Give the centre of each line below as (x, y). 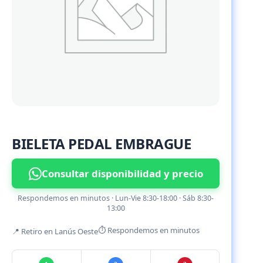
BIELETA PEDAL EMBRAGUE (102, 144)
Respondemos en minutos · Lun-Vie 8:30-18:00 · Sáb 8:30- (116, 198)
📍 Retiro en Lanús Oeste (55, 232)
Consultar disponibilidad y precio (122, 174)
